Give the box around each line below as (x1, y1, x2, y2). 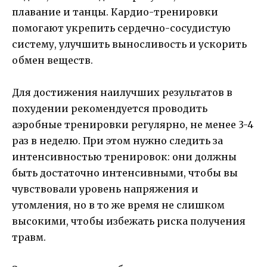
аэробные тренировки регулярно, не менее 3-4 (12, 119, 253, 131)
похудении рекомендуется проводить (12, 103, 207, 115)
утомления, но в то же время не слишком (12, 199, 225, 212)
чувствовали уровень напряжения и (12, 183, 198, 195)
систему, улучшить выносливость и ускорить (12, 38, 247, 51)
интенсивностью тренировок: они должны (12, 151, 237, 163)
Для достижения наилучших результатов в (12, 86, 232, 99)
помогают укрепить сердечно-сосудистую (12, 22, 231, 35)
